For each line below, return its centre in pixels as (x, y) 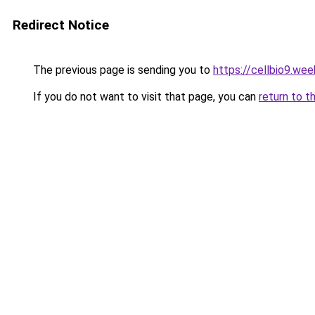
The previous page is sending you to (122, 70)
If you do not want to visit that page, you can (144, 97)
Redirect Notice (61, 25)
